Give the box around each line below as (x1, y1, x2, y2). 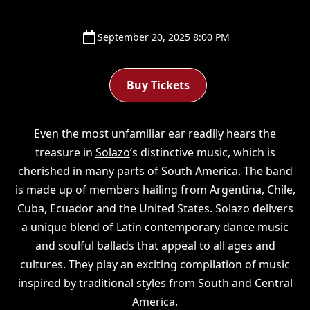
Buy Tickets (126, 77, 190, 93)
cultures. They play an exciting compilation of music (20, 256, 290, 272)
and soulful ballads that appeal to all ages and (35, 237, 275, 253)
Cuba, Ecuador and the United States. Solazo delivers (17, 200, 293, 216)
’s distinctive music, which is (129, 144, 275, 160)
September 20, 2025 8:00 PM (97, 30, 230, 44)
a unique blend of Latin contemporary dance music (21, 219, 289, 235)
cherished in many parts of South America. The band (17, 163, 293, 179)
